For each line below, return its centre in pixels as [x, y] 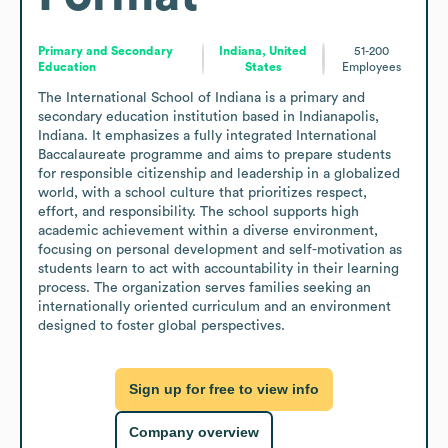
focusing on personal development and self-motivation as [220, 249]
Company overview [194, 432]
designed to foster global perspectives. [161, 325]
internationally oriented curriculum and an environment [214, 306]
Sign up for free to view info [224, 389]
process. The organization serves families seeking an [204, 287]
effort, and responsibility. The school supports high [198, 211]
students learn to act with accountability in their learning [218, 268]
